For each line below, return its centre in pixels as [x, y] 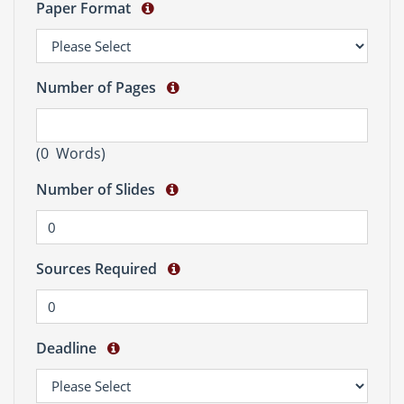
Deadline [70, 348]
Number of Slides [99, 189]
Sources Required [100, 269]
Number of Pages [100, 87]
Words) [77, 153]
